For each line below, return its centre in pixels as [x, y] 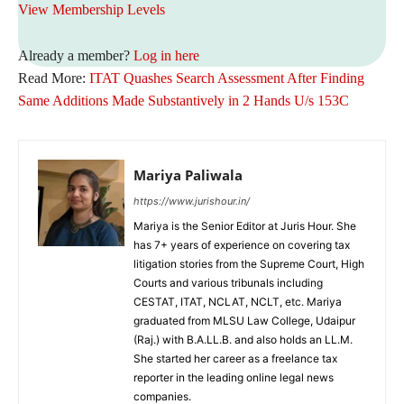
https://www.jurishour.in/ [192, 202]
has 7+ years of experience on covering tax [242, 245]
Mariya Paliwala [188, 175]
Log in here [166, 56]
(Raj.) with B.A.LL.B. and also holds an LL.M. [243, 340]
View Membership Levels [92, 10]
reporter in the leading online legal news [234, 378]
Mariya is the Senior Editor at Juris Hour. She [245, 226]
